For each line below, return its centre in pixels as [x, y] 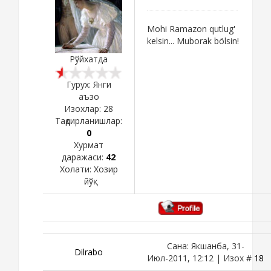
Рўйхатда [89, 59]
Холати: [77, 169]
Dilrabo [89, 252]
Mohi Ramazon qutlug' [191, 28]
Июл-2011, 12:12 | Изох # [201, 258]
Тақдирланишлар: [89, 120]
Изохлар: [84, 108]
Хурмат [89, 145]
